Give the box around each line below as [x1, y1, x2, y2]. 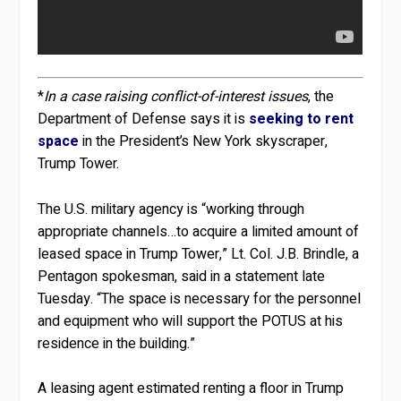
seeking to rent [249, 107, 354, 130]
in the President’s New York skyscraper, [79, 130, 328, 152]
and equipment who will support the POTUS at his [38, 310, 344, 332]
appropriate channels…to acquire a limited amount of [38, 220, 360, 243]
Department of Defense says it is [38, 107, 250, 130]
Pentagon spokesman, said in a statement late [38, 265, 326, 287]
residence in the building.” [38, 332, 196, 354]
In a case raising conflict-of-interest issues [44, 85, 309, 107]
